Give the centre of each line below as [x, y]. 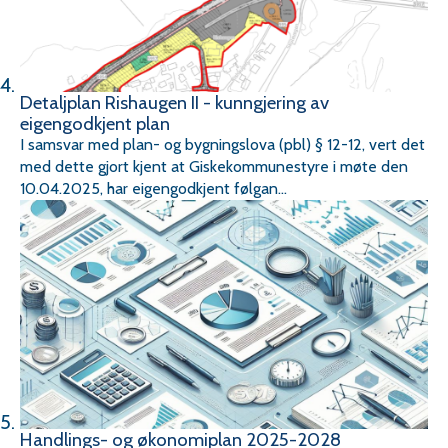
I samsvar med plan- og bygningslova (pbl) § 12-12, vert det [222, 144]
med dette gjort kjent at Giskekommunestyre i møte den [214, 166]
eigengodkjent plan [95, 123]
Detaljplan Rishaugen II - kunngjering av [174, 102]
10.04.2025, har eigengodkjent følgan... [153, 188]
